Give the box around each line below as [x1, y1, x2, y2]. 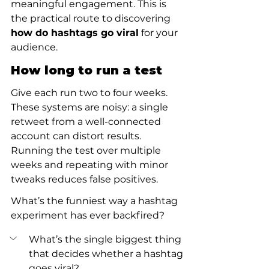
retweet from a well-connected [11, 116, 163, 127]
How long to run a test [11, 63, 162, 77]
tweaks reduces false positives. [11, 174, 158, 185]
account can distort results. [11, 130, 144, 142]
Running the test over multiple [11, 145, 163, 156]
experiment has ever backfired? [11, 210, 165, 221]
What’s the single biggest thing [29, 234, 184, 245]
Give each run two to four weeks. [11, 87, 170, 98]
